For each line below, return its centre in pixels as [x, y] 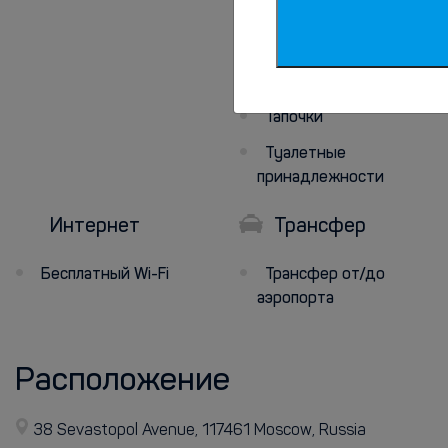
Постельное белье [332, 82]
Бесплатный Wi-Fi [105, 275]
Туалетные [305, 154]
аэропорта [295, 299]
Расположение [122, 382]
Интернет [92, 227]
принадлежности [320, 178]
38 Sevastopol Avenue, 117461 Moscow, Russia [199, 431]
